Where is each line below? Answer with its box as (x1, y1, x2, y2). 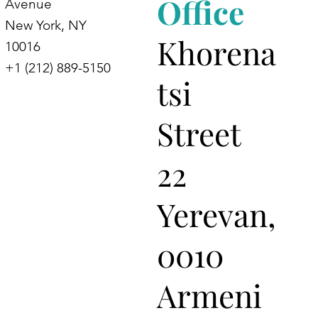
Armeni (156, 274, 262, 317)
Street (156, 112, 241, 155)
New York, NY (4, 17, 87, 34)
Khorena (156, 31, 276, 74)
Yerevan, (156, 193, 276, 236)
